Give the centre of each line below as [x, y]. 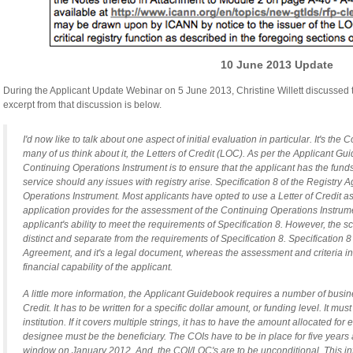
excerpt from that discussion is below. [82, 105]
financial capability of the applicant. [98, 268]
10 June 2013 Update [277, 65]
